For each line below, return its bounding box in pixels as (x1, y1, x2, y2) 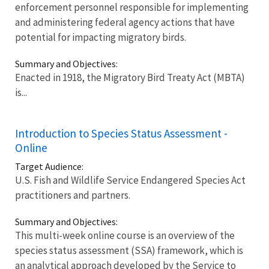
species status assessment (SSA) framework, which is (15, 243, 243, 257)
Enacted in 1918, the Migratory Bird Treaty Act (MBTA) (15, 70, 245, 84)
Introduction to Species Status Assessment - (15, 125, 228, 141)
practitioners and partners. (15, 188, 130, 202)
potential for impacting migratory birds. (15, 30, 186, 44)
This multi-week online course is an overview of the (15, 228, 235, 242)
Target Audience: (15, 160, 83, 172)
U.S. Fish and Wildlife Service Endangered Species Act (15, 173, 246, 187)
